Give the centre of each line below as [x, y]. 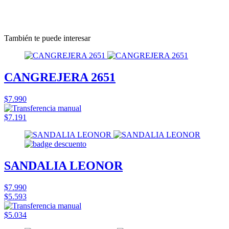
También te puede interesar [47, 38]
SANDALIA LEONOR [63, 165]
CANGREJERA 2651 [60, 77]
